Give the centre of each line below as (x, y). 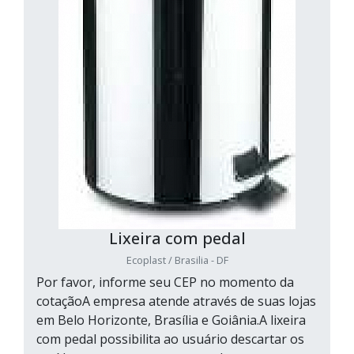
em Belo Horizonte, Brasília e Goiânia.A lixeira (171, 320)
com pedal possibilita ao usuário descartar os (170, 339)
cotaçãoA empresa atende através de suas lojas (176, 301)
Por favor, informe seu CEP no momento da (165, 282)
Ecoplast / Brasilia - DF (177, 260)
